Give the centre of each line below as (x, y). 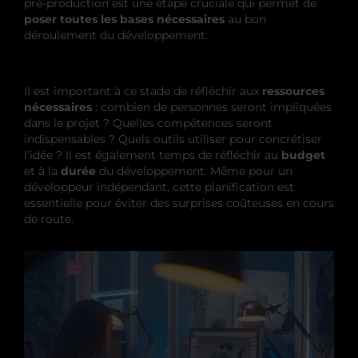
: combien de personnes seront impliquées (212, 107)
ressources (292, 91)
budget (303, 155)
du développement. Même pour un (194, 171)
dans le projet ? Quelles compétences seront (148, 123)
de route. (49, 219)
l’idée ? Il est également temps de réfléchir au (153, 155)
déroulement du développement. (116, 35)
